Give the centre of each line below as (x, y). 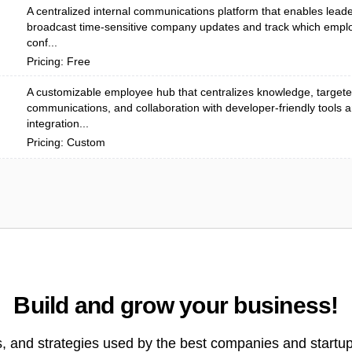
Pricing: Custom (66, 142)
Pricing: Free (59, 61)
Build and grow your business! (176, 305)
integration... (58, 123)
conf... (42, 42)
